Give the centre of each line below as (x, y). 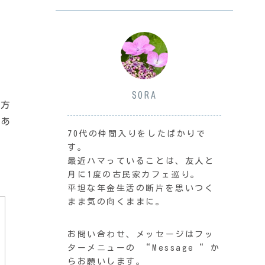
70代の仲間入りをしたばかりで (137, 133)
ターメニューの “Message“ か (144, 248)
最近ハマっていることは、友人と (141, 161)
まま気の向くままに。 (117, 201)
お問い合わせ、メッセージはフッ (141, 234)
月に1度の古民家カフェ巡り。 (134, 174)
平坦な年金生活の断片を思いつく (141, 188)
